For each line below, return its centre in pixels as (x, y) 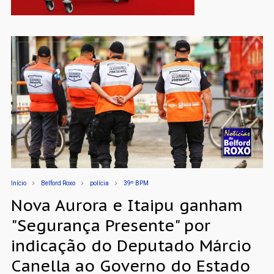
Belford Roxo (58, 183)
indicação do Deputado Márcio (131, 245)
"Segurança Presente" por (110, 225)
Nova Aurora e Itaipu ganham (127, 205)
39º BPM (136, 183)
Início (18, 183)
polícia (99, 183)
